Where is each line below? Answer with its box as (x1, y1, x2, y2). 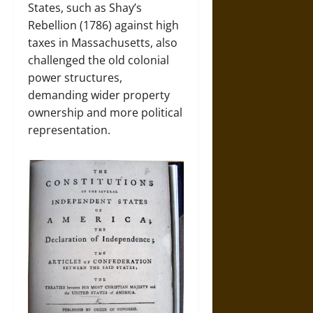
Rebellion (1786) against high (28, 17, 179, 33)
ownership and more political (28, 104, 182, 120)
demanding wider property (28, 87, 170, 103)
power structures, (28, 69, 122, 85)
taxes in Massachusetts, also (28, 34, 177, 50)
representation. (28, 122, 110, 138)
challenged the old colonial (28, 52, 169, 68)
